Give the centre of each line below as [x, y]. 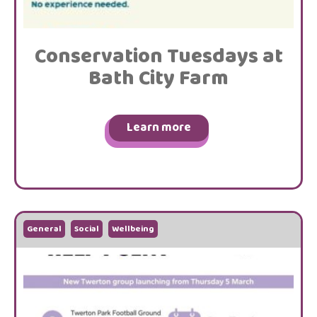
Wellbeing [133, 229]
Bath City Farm [158, 79]
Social [87, 229]
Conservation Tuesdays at [158, 57]
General [44, 229]
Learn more [158, 128]
